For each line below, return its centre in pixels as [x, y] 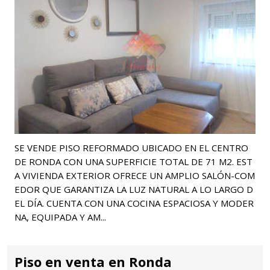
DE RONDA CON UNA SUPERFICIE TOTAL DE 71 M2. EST [133, 161]
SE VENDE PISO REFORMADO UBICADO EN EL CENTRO [131, 147]
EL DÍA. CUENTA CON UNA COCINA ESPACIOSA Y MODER [134, 203]
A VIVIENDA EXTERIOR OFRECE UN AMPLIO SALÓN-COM [135, 175]
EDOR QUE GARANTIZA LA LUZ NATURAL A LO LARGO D [134, 189]
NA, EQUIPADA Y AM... [60, 217]
